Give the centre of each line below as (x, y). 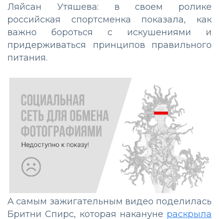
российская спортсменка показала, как (109, 19)
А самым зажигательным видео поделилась (109, 202)
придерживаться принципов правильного (109, 45)
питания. (27, 57)
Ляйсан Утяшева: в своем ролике (109, 7)
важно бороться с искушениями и (109, 32)
